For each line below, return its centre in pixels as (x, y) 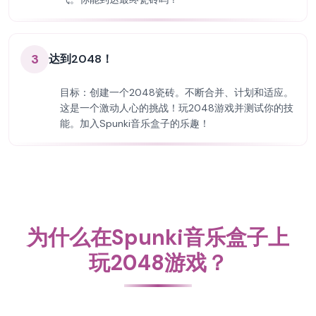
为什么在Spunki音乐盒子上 (158, 237)
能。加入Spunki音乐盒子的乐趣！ (135, 123)
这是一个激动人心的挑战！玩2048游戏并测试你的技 (177, 108)
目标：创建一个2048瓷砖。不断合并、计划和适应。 (177, 92)
